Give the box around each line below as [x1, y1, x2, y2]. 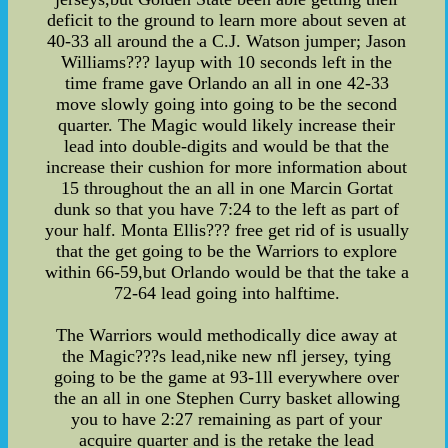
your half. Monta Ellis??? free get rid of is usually [44, 220, 409, 241]
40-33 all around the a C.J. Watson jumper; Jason [47, 31, 407, 52]
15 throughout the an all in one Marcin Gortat [60, 178, 393, 199]
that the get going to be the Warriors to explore [56, 241, 398, 262]
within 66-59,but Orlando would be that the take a [44, 262, 409, 283]
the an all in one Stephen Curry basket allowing [53, 388, 400, 409]
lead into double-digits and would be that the [64, 136, 390, 157]
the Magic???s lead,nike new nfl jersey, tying [62, 346, 392, 367]
